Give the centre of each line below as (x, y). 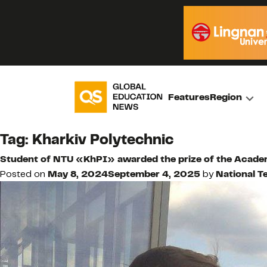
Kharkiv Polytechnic (103, 139)
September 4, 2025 (154, 174)
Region (226, 97)
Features (189, 97)
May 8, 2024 (78, 174)
